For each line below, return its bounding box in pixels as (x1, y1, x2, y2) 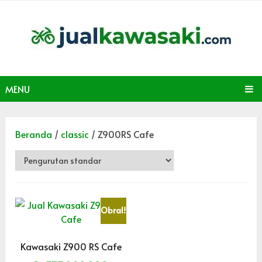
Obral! (101, 205, 126, 216)
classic (61, 127, 89, 141)
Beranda (15, 127, 53, 141)
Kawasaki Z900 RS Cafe (20, 240, 122, 253)
